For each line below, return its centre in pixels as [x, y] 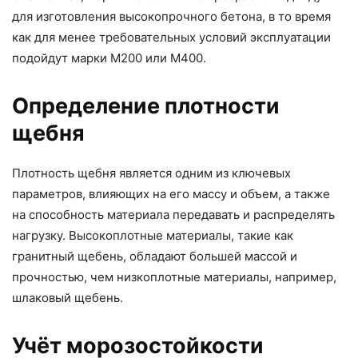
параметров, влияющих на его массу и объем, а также [171, 194]
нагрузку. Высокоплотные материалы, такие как [153, 235]
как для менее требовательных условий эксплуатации [171, 37]
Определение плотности [146, 106]
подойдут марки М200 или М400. [109, 58]
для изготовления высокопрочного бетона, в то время [171, 16]
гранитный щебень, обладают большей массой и [155, 256]
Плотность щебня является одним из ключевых [151, 173]
